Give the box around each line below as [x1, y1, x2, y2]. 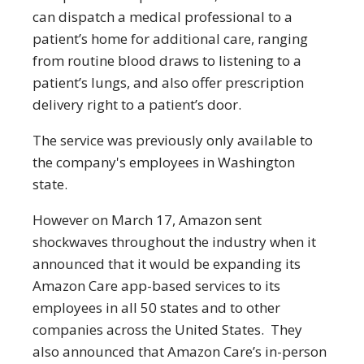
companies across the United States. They [32, 320, 302, 339]
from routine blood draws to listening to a [32, 51, 301, 70]
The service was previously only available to [32, 131, 313, 149]
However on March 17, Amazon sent [32, 210, 262, 229]
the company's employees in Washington [32, 153, 295, 171]
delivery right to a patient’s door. [32, 95, 245, 114]
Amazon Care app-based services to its [32, 276, 280, 295]
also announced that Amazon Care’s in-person [32, 342, 327, 361]
